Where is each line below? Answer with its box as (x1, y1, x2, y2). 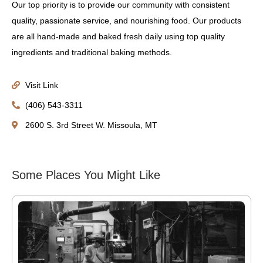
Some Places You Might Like (12, 168, 160, 181)
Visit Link (25, 80, 58, 90)
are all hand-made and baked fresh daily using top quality (12, 32, 225, 41)
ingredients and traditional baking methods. (12, 48, 172, 57)
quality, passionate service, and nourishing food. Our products (12, 16, 241, 25)
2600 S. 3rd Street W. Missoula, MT (25, 120, 157, 130)
